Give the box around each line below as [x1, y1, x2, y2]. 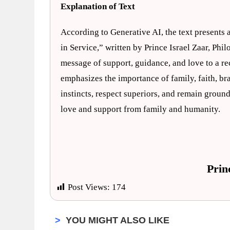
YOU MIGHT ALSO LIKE [66, 215, 170, 225]
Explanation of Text [61, 2, 136, 11]
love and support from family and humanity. [61, 104, 221, 114]
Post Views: [68, 182, 110, 192]
